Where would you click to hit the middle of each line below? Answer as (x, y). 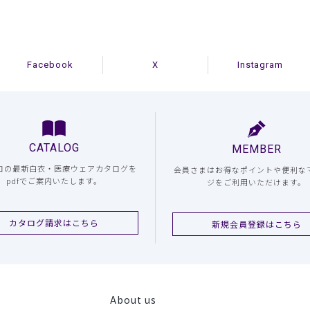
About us (134, 300)
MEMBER (256, 149)
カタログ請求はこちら (54, 223)
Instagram (260, 65)
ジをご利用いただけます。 (257, 182)
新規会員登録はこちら (256, 224)
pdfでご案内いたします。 (54, 181)
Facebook (50, 65)
